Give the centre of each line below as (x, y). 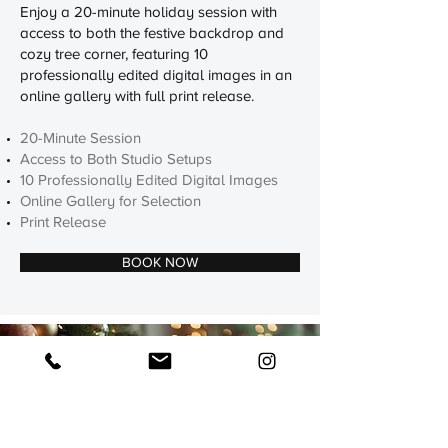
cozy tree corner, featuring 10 (114, 54)
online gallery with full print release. (137, 96)
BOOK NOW (160, 262)
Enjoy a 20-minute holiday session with (148, 12)
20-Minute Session (80, 138)
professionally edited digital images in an (156, 75)
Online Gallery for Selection (110, 201)
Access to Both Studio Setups (118, 159)
